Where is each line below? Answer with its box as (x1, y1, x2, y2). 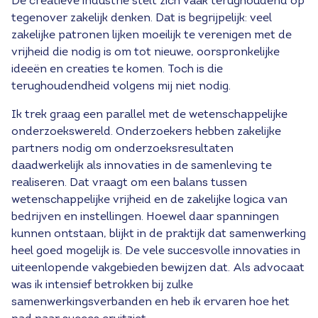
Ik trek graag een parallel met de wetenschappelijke (11, 109, 287, 121)
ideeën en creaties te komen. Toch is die (11, 64, 223, 75)
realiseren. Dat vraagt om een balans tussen (11, 177, 247, 189)
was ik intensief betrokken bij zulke (11, 280, 193, 291)
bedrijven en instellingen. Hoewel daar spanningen (11, 212, 279, 223)
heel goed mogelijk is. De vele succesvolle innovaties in (11, 246, 300, 257)
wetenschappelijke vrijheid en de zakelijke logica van (11, 194, 287, 206)
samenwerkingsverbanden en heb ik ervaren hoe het (11, 297, 290, 308)
